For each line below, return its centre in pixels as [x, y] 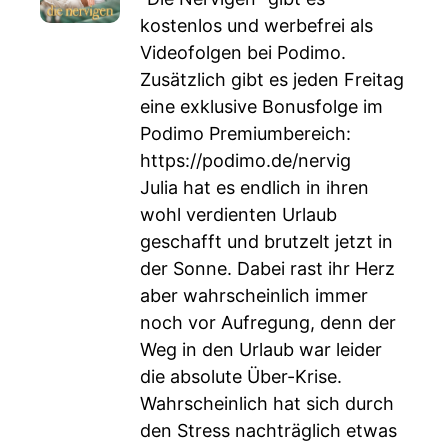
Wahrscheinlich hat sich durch [267, 403]
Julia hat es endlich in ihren [254, 187]
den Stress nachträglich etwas [268, 430]
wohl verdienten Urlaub [238, 214]
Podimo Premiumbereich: [245, 133]
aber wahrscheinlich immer [254, 295]
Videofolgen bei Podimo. [243, 52]
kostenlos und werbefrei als [256, 25]
